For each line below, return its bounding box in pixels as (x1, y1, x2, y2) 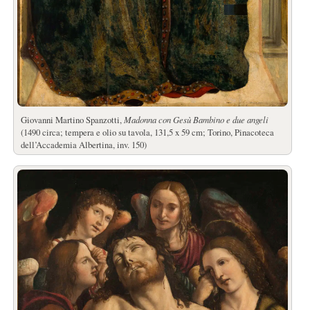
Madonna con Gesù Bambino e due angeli (123, 113, 268, 125)
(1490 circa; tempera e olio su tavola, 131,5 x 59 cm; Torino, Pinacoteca (20, 125, 274, 138)
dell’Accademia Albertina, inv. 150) (20, 138, 147, 151)
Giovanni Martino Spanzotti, (20, 113, 124, 126)
